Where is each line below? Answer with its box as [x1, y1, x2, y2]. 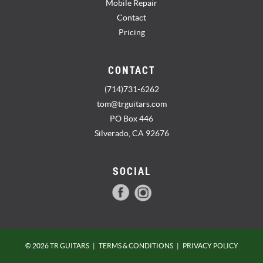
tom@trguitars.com [96, 99, 167, 109]
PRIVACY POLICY [182, 242, 238, 250]
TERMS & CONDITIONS [98, 242, 173, 250]
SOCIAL [112, 164, 151, 178]
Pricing [118, 27, 145, 37]
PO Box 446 [110, 113, 153, 123]
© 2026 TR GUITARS [25, 242, 89, 250]
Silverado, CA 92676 [94, 128, 169, 138]
